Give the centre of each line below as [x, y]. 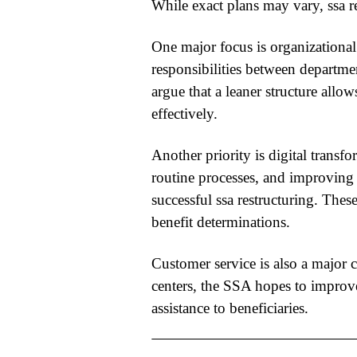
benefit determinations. [220, 222]
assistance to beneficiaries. [229, 308]
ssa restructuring [265, 199]
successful [183, 199]
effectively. [184, 113]
